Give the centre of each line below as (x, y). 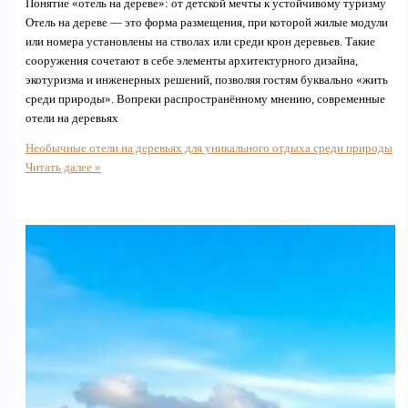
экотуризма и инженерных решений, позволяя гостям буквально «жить (206, 80)
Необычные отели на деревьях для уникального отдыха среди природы (209, 149)
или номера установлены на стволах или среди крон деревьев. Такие (200, 41)
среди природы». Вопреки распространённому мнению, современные (205, 99)
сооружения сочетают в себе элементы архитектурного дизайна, (191, 61)
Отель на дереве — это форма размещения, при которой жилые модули (206, 22)
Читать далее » (63, 168)
